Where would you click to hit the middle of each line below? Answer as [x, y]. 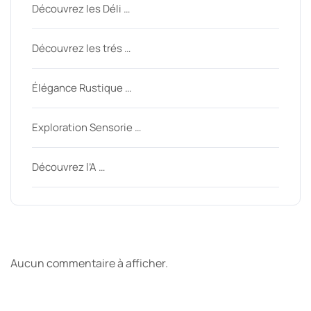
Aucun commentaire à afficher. [89, 263]
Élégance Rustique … [82, 88]
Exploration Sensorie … [86, 128]
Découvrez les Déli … [81, 9]
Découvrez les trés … [81, 49]
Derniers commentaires [136, 236]
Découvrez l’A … [68, 167]
